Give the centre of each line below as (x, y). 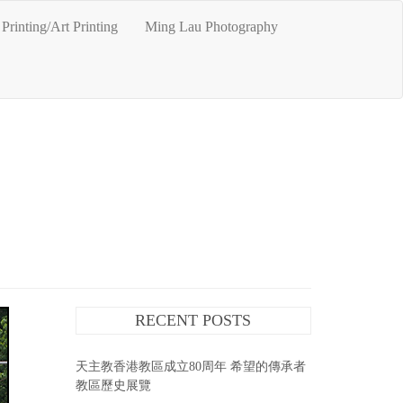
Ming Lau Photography (211, 27)
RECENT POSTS (193, 320)
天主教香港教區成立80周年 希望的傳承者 (190, 367)
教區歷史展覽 (113, 385)
